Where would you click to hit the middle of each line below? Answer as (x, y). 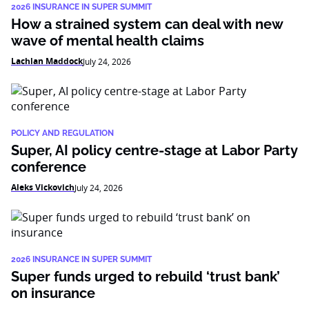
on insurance (53, 293)
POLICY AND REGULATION (62, 133)
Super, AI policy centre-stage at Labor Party (154, 150)
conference (49, 167)
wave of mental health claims (108, 41)
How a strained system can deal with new (147, 24)
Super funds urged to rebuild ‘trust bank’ (146, 277)
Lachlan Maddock (47, 61)
